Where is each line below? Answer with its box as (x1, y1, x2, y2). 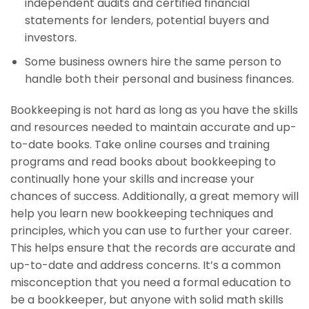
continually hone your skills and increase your (10, 171, 255, 188)
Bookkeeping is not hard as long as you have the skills (10, 102, 298, 119)
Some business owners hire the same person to (24, 53, 281, 70)
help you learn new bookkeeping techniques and (10, 206, 273, 222)
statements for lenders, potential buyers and (24, 12, 269, 28)
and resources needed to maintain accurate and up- (10, 119, 297, 136)
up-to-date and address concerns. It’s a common (10, 257, 281, 274)
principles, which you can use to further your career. (10, 223, 292, 239)
